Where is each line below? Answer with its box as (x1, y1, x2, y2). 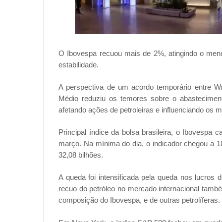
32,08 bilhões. (58, 151, 103, 160)
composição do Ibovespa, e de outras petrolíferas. (58, 196, 220, 205)
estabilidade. (58, 60, 99, 69)
